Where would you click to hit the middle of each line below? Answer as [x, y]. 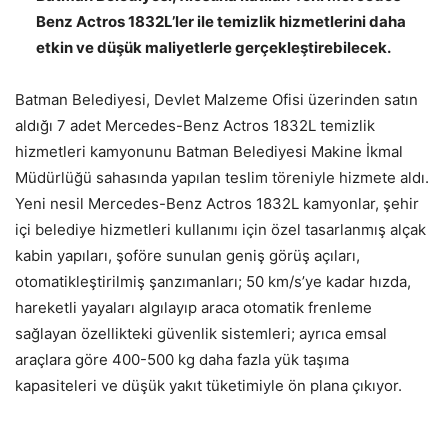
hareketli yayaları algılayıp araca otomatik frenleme [193, 307]
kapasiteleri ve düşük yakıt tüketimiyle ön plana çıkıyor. [208, 385]
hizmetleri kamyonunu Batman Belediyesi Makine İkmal [209, 151]
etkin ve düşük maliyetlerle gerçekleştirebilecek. [213, 47]
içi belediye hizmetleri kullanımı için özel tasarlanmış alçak [220, 229]
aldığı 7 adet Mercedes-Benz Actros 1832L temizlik [195, 125]
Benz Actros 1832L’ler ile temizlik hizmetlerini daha [221, 21]
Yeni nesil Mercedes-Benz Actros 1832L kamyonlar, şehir [217, 203]
